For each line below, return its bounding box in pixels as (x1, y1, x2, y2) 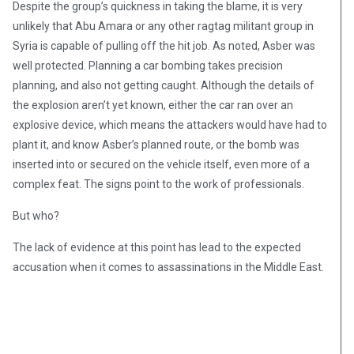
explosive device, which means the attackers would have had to (13, 119, 327, 132)
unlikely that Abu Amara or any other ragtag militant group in (13, 20, 314, 33)
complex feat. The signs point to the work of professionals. (13, 178, 304, 191)
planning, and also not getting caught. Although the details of (13, 79, 314, 92)
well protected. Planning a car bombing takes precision (13, 59, 283, 73)
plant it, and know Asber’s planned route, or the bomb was (13, 138, 299, 152)
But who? (13, 209, 59, 223)
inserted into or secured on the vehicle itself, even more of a (13, 158, 310, 171)
